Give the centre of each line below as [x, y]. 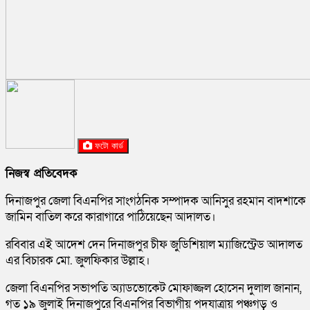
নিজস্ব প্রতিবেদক [42, 174]
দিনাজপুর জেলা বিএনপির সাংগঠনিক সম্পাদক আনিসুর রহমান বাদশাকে [156, 201]
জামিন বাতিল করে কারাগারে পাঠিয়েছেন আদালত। [111, 217]
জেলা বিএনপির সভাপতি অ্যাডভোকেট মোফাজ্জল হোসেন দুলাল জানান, [154, 289]
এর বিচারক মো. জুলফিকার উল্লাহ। [78, 261]
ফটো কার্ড [109, 146]
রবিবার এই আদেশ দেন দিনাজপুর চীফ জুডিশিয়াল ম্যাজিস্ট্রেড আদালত [154, 245]
